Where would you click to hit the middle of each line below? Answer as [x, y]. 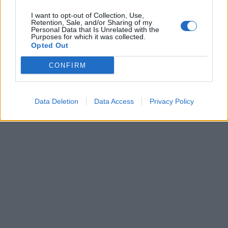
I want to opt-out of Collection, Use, [88, 15]
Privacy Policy [172, 101]
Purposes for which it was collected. [88, 37]
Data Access [114, 101]
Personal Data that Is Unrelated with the [95, 30]
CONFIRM [67, 65]
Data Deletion [56, 101]
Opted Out [50, 45]
